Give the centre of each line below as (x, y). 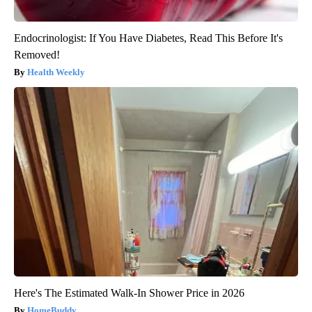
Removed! (37, 54)
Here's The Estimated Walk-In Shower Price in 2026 (129, 292)
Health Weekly (56, 72)
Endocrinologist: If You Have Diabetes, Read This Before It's (148, 38)
